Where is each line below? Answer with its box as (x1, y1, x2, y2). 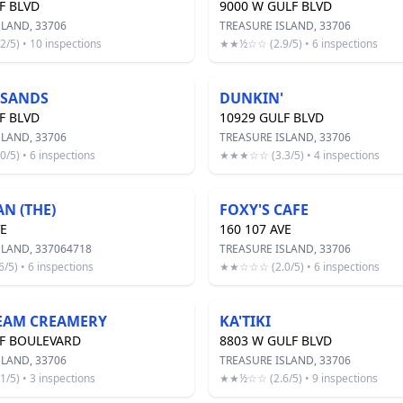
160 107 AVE (219, 220, 291, 237)
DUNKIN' (219, 88, 283, 108)
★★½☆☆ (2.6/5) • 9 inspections (219, 371, 378, 386)
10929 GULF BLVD (219, 109, 324, 126)
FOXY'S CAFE (219, 200, 309, 219)
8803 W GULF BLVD (219, 332, 332, 349)
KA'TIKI (219, 311, 271, 331)
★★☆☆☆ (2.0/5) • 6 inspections (219, 259, 380, 274)
